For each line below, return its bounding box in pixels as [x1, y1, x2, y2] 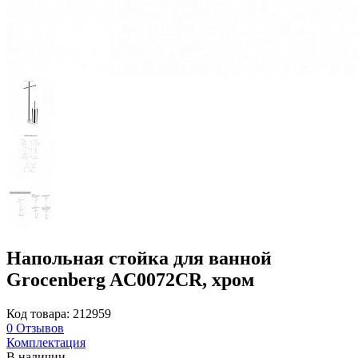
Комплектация [6, 336, 86, 349]
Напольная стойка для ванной [6, 248, 272, 269]
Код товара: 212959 [6, 307, 111, 320]
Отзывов [13, 321, 64, 335]
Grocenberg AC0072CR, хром [6, 269, 254, 291]
